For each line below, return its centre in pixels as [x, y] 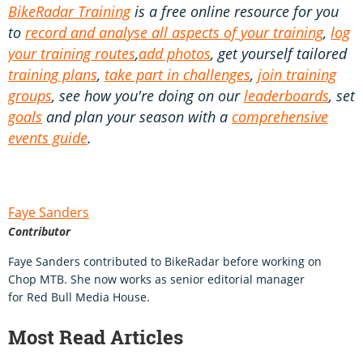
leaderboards [286, 95]
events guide [48, 137]
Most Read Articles [96, 337]
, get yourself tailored [279, 53]
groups [30, 95]
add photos [175, 53]
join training [297, 74]
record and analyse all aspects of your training [174, 32]
